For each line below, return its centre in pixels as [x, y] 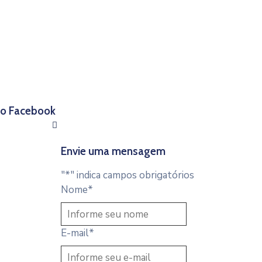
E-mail [75, 233]
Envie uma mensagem [113, 151]
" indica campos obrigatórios [132, 175]
